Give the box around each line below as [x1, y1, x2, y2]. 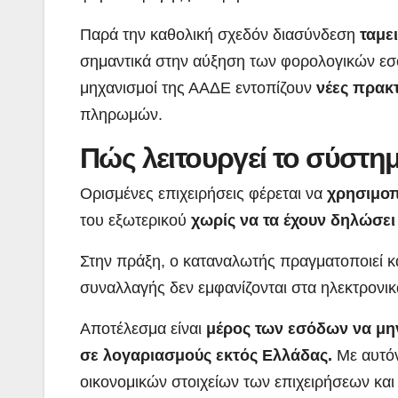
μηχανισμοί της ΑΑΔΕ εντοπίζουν [80, 78, 316, 97]
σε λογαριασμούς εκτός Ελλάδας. [80, 346, 332, 364]
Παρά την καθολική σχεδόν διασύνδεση [80, 25, 355, 44]
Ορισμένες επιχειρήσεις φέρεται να [80, 184, 322, 203]
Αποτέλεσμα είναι [80, 319, 202, 338]
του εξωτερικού [80, 211, 187, 229]
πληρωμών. [80, 105, 163, 123]
